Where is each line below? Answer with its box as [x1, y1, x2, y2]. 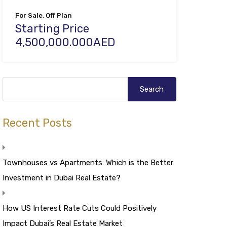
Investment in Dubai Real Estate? [2, 173, 121, 182]
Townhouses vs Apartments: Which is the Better [2, 158, 173, 167]
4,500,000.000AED [15, 35, 115, 49]
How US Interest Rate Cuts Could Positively [2, 203, 157, 213]
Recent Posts [2, 116, 72, 130]
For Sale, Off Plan [15, 11, 72, 19]
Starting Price [15, 21, 89, 35]
